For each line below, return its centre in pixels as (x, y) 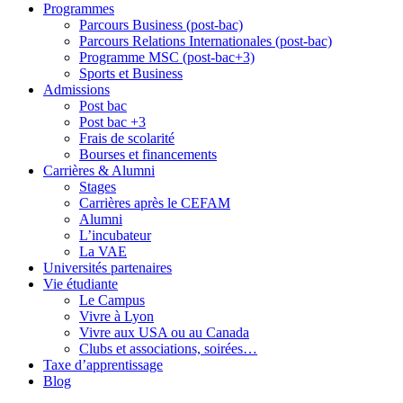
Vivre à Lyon (116, 317)
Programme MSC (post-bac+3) (167, 58)
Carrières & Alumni (99, 171)
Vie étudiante (81, 284)
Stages (98, 187)
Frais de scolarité (127, 139)
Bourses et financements (148, 155)
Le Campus (112, 300)
